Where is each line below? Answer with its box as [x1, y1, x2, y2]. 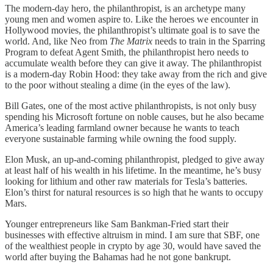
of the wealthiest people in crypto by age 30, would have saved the [5, 240, 261, 251]
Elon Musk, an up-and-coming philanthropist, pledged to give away [5, 154, 264, 165]
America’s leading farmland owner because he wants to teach [5, 122, 239, 133]
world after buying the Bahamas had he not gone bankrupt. [5, 251, 231, 262]
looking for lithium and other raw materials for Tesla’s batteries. [5, 175, 247, 186]
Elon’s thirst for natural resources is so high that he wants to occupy [5, 186, 263, 197]
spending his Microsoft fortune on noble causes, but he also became [5, 111, 264, 122]
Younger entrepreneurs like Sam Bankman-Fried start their [5, 218, 229, 229]
